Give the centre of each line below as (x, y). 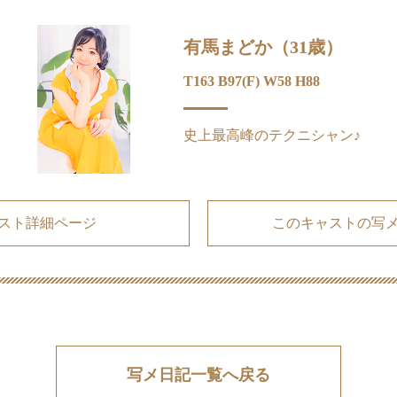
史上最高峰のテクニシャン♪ (272, 135)
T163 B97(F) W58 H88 (251, 81)
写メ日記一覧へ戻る (198, 374)
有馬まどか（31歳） (263, 47)
